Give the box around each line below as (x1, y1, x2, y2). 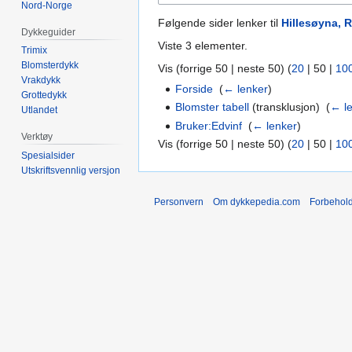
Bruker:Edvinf (175, 119, 243, 132)
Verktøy (21, 131, 53, 143)
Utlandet (21, 104, 58, 116)
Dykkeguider (21, 26, 76, 38)
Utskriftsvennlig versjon (21, 165, 121, 177)
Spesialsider (21, 150, 75, 162)
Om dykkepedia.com (213, 196, 300, 207)
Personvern (154, 196, 203, 207)
